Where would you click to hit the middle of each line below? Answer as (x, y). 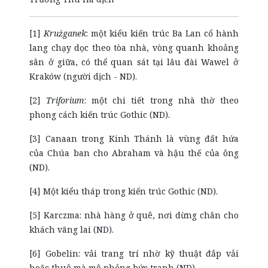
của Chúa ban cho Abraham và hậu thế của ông (134, 153)
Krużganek (65, 33)
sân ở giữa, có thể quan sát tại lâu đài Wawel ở (134, 62)
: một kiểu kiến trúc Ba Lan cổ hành (162, 33)
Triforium (66, 100)
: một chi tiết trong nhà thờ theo (162, 100)
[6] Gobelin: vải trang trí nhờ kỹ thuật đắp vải (134, 253)
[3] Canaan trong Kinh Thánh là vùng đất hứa (134, 138)
